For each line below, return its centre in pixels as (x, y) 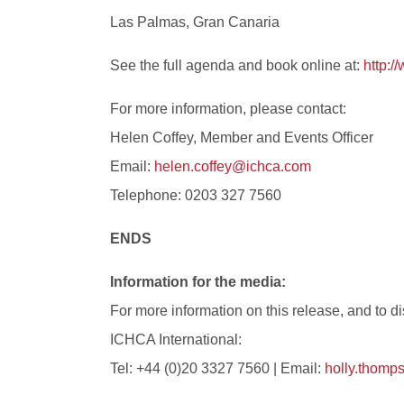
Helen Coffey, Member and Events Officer (242, 137)
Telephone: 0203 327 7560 (196, 195)
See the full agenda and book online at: (237, 65)
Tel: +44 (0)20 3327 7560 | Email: (217, 368)
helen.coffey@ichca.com (233, 166)
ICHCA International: (176, 339)
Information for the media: (198, 281)
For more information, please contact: (228, 108)
